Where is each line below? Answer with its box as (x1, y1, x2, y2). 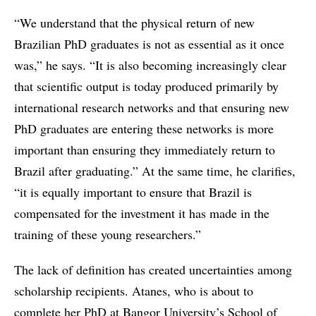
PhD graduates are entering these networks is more (14, 120, 274, 138)
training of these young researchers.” (14, 226, 201, 243)
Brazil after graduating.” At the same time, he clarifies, (14, 162, 296, 180)
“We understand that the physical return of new (14, 14, 255, 32)
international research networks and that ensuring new (14, 99, 289, 116)
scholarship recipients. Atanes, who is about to (14, 282, 253, 300)
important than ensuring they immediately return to (14, 141, 275, 159)
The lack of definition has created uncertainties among (14, 261, 292, 279)
